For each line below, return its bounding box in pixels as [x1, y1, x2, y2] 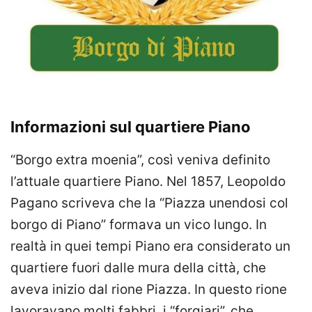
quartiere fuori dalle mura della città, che [10, 260, 266, 276]
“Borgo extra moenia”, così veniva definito [10, 152, 270, 169]
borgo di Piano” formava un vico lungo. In [10, 217, 267, 233]
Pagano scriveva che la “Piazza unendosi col [10, 195, 288, 212]
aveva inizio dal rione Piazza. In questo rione [10, 281, 287, 298]
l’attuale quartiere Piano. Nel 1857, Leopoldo [10, 173, 286, 190]
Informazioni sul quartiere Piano [10, 118, 251, 136]
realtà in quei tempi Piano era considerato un [10, 238, 290, 255]
